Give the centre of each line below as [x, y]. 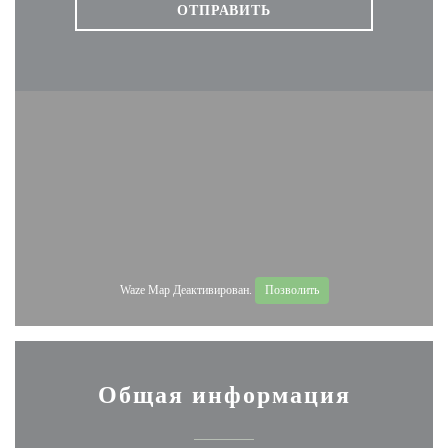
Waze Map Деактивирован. [187, 290]
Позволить [291, 290]
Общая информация [224, 395]
